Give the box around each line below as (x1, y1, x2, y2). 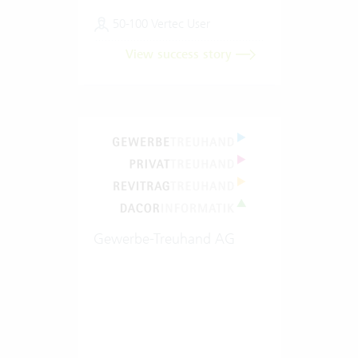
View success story (125, 46, 236, 62)
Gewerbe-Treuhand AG (93, 229, 235, 248)
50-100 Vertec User (109, 15, 210, 31)
